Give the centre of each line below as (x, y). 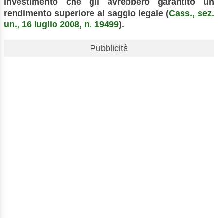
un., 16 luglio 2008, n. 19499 (61, 24)
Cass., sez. (192, 13)
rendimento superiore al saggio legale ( (87, 13)
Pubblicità (109, 48)
